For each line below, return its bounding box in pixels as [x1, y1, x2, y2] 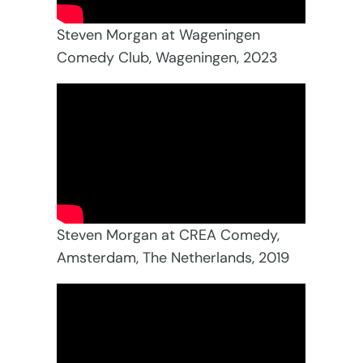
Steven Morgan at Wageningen [57, 25, 261, 45]
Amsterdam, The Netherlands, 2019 [57, 248, 290, 268]
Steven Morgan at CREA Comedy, [57, 225, 280, 246]
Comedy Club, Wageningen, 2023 [57, 48, 279, 68]
